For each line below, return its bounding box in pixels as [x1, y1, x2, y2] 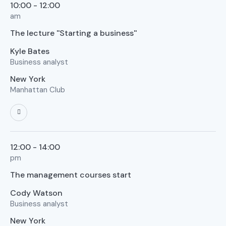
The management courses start [10, 169, 131, 180]
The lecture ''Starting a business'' [10, 28, 137, 38]
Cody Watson [10, 188, 63, 198]
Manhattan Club [10, 85, 65, 95]
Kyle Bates [10, 46, 49, 56]
